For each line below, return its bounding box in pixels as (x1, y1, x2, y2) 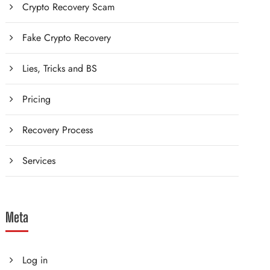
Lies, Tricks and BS (22, 61, 98, 75)
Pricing (22, 92, 51, 106)
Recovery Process (22, 123, 93, 137)
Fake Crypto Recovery (22, 31, 111, 45)
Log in (22, 253, 48, 267)
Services (22, 154, 56, 168)
